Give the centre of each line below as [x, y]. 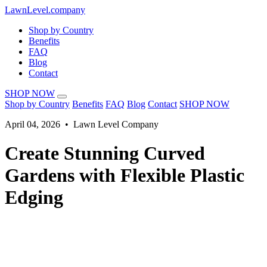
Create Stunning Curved [105, 153]
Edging [34, 198]
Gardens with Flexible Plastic [125, 176]
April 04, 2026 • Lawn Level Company [82, 124]
